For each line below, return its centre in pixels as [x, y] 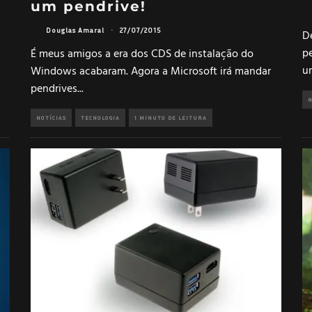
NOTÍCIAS [51, 117]
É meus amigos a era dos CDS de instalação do [142, 54]
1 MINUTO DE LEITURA [171, 117]
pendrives [54, 89]
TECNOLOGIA [100, 117]
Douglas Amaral [75, 30]
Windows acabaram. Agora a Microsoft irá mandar [151, 71]
